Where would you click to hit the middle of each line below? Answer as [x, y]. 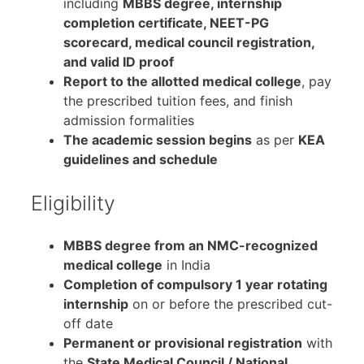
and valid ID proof [119, 62]
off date [88, 323]
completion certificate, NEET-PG [166, 23]
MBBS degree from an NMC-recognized [191, 245]
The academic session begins [158, 140]
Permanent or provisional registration [183, 342]
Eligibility [73, 204]
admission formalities [129, 121]
